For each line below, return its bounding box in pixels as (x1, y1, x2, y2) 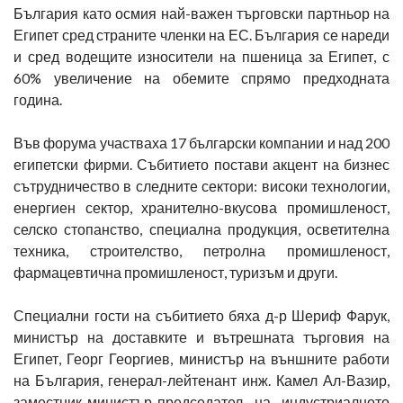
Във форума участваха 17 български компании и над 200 (13, 133, 390, 151)
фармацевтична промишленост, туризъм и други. (13, 263, 337, 281)
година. (13, 90, 62, 108)
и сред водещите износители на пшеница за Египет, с (13, 47, 390, 65)
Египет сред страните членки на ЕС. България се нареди (13, 25, 390, 43)
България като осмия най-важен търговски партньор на (13, 4, 390, 22)
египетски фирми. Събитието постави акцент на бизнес (13, 155, 390, 173)
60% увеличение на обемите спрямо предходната (13, 68, 390, 86)
